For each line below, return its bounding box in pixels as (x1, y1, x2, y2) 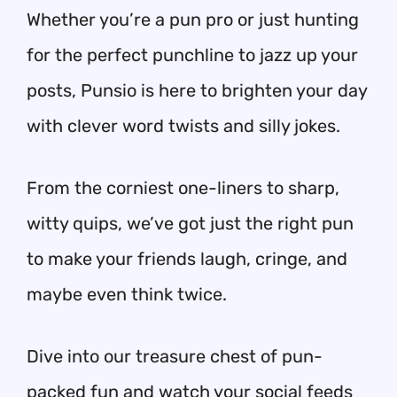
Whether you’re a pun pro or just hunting (27, 9, 359, 30)
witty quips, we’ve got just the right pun (27, 213, 354, 234)
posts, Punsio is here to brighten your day (27, 80, 367, 101)
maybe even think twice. (27, 284, 227, 305)
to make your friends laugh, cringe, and (27, 248, 347, 269)
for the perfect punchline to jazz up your (27, 44, 358, 66)
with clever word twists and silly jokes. (27, 115, 340, 136)
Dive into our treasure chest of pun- (27, 346, 323, 367)
